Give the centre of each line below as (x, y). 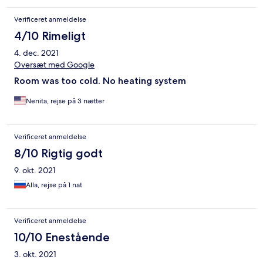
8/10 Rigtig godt (58, 154)
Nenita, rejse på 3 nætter (65, 101)
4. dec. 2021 (36, 53)
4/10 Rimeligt (50, 36)
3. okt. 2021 (35, 254)
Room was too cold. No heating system (100, 81)
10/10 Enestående (62, 237)
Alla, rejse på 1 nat (54, 185)
